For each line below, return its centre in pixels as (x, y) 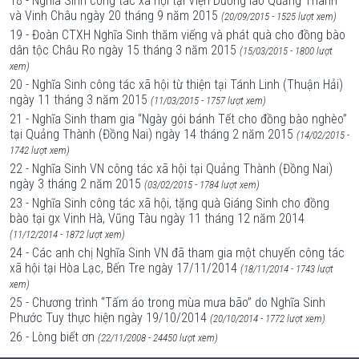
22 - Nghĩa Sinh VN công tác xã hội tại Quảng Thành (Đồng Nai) (171, 169)
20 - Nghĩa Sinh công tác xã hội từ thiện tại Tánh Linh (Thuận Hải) (176, 85)
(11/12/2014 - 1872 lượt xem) (67, 234)
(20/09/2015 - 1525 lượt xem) (279, 16)
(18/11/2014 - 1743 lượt (287, 269)
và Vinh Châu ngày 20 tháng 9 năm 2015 (114, 16)
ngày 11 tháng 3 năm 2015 (79, 100)
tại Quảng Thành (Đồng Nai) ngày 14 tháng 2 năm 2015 (151, 134)
